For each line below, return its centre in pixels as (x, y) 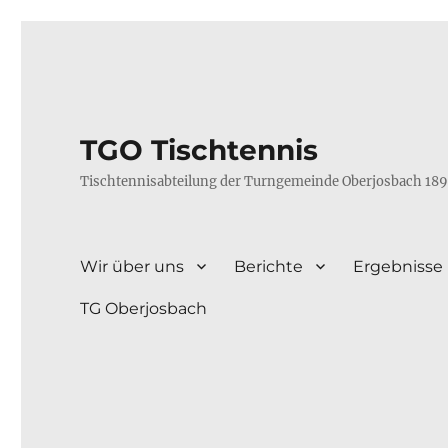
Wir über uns (132, 266)
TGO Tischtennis (199, 150)
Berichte (269, 266)
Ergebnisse (398, 266)
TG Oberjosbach (144, 308)
